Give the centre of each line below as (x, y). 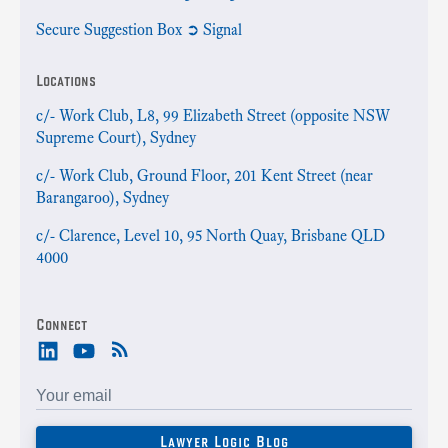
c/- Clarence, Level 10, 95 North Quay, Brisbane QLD (210, 235)
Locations (66, 80)
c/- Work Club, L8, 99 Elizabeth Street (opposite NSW (213, 115)
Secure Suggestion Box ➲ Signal (139, 29)
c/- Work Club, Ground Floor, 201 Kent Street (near (204, 175)
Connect (61, 324)
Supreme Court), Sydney (116, 137)
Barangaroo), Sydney (102, 197)
